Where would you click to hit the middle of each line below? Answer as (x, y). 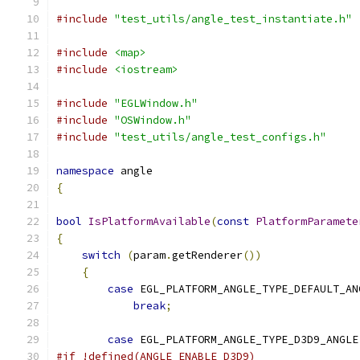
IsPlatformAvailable (149, 221)
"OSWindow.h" (153, 120)
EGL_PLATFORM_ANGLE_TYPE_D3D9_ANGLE (246, 340)
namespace (85, 171)
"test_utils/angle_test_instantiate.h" (233, 19)
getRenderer (207, 255)
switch (101, 255)
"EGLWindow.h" (156, 103)
